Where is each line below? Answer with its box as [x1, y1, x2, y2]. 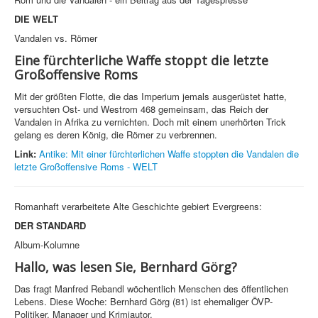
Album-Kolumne [14, 238, 79, 252]
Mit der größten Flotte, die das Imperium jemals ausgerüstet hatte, [14, 89, 287, 104]
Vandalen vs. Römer [14, 31, 97, 45]
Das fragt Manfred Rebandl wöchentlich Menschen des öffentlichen [14, 282, 288, 296]
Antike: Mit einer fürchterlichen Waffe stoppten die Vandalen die [39, 147, 299, 161]
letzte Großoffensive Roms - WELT [14, 160, 158, 174]
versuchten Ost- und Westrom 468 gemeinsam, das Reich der [14, 102, 268, 116]
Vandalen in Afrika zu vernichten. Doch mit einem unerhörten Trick [14, 115, 286, 129]
